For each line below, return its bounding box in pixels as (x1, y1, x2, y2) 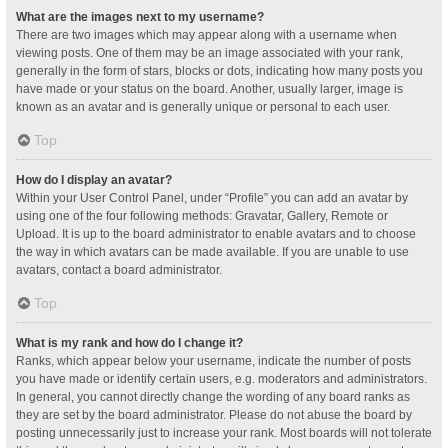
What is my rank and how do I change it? (16, 336, 243, 350)
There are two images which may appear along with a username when (16, 28, 397, 42)
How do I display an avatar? (16, 173, 172, 187)
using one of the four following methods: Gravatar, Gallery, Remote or (16, 209, 388, 223)
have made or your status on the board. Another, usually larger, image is (16, 82, 403, 96)
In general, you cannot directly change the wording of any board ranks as (16, 390, 410, 404)
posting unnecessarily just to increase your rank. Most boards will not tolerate (16, 426, 432, 440)
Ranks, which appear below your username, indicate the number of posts (16, 354, 411, 368)
